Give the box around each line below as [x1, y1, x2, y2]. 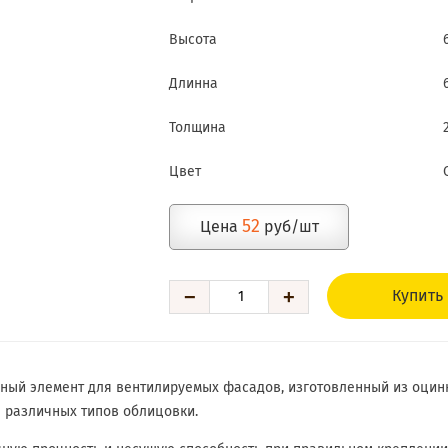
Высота [169, 33, 218, 47]
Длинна [169, 77, 219, 91]
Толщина [169, 121, 227, 135]
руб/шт [259, 219, 319, 235]
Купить [391, 288, 443, 304]
